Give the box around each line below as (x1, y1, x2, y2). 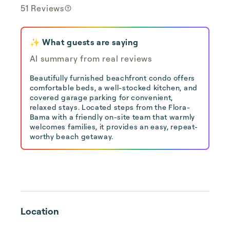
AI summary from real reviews (29, 53, 152, 64)
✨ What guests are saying (29, 36, 139, 47)
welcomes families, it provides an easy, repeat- (29, 122, 198, 131)
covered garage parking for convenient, (29, 92, 174, 102)
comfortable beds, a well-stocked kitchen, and (29, 83, 198, 92)
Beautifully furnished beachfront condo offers (29, 73, 196, 82)
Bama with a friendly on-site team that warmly (29, 112, 196, 121)
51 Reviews (21, 3, 64, 13)
